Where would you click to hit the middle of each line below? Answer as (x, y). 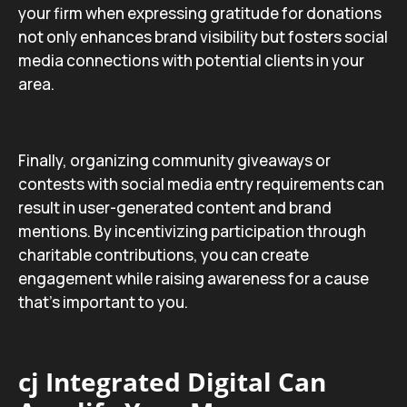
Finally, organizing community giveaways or (174, 160)
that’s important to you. (103, 302)
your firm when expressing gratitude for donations (200, 13)
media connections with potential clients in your (191, 60)
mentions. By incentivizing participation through (192, 231)
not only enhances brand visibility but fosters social (203, 37)
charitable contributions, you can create (164, 255)
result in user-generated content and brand (175, 208)
